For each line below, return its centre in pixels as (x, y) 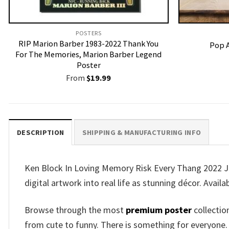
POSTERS (89, 33)
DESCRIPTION (41, 133)
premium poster (159, 210)
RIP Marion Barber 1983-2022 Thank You (89, 44)
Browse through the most (75, 210)
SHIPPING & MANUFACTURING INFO (142, 133)
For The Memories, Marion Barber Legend (89, 54)
